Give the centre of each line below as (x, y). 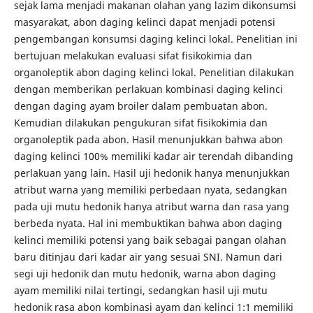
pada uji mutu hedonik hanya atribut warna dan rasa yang (151, 207)
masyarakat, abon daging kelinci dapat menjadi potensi (144, 22)
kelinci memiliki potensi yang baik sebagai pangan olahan (150, 240)
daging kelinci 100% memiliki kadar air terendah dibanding (153, 156)
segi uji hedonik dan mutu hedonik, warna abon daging (145, 274)
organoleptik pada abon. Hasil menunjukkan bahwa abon (148, 140)
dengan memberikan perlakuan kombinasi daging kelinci (148, 89)
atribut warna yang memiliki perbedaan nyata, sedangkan (150, 190)
